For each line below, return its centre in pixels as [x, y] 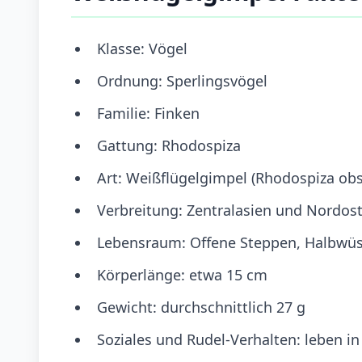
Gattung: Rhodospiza [169, 145]
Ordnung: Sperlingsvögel [182, 80]
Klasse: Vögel [142, 48]
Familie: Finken [148, 113]
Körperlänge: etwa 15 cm [182, 274]
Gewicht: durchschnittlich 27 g [201, 307]
